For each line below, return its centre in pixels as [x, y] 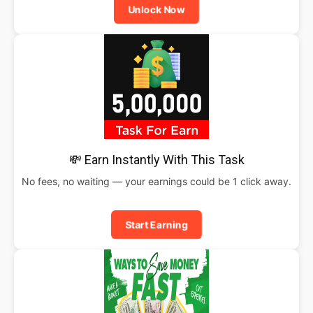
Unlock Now [156, 9]
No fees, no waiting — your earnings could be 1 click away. [156, 181]
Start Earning [156, 224]
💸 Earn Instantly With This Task [156, 159]
